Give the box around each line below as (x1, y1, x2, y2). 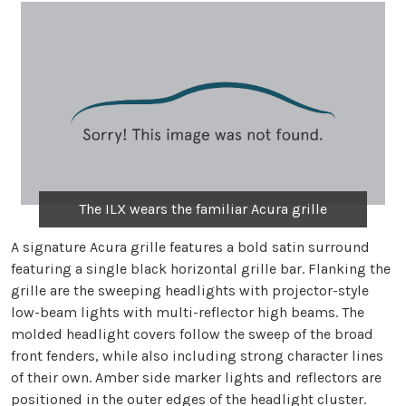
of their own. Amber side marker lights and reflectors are (11, 369, 382, 387)
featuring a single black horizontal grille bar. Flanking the (11, 260, 391, 278)
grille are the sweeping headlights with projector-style (11, 282, 369, 300)
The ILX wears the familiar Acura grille (78, 200, 327, 218)
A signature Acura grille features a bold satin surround (11, 238, 370, 256)
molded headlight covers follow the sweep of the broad (11, 325, 373, 343)
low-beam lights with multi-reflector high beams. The (11, 304, 364, 322)
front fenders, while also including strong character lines (11, 347, 383, 365)
